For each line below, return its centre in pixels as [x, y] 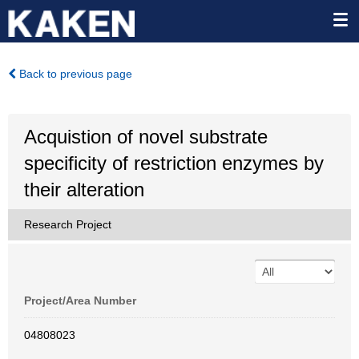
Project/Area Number [80, 301]
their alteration [84, 190]
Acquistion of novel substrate [146, 137]
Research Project [68, 224]
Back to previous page [74, 74]
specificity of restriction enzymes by [174, 163]
